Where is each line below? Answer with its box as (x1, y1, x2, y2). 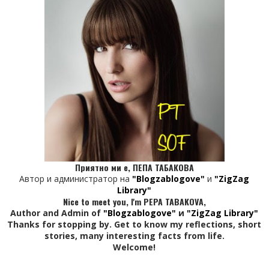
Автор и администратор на (19, 172, 133, 184)
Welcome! (113, 241, 156, 253)
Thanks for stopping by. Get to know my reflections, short (7, 218, 262, 230)
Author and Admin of (10, 207, 104, 219)
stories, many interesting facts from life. (44, 229, 225, 241)
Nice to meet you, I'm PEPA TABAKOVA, (62, 195, 206, 208)
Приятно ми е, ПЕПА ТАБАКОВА (74, 160, 194, 174)
